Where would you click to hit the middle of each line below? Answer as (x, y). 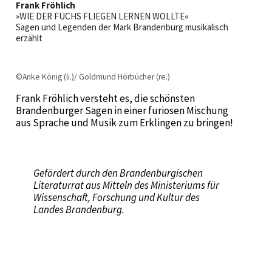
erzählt (29, 38)
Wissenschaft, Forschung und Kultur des (117, 197)
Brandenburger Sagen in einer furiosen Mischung (122, 111)
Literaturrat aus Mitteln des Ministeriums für (127, 185)
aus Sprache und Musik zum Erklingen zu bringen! (124, 123)
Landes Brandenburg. (80, 209)
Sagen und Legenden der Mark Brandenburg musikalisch (122, 27)
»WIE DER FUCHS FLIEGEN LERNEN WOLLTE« (102, 16)
